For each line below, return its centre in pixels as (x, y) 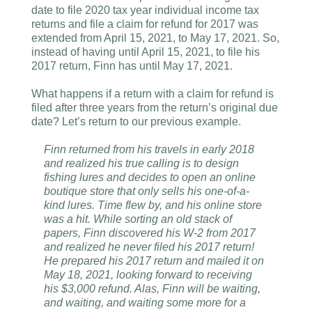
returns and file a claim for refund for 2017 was (145, 24)
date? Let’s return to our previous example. (136, 122)
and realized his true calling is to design (141, 163)
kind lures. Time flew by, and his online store (153, 205)
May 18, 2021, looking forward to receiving (148, 275)
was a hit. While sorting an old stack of (138, 219)
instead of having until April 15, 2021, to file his (146, 52)
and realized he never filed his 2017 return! (149, 247)
